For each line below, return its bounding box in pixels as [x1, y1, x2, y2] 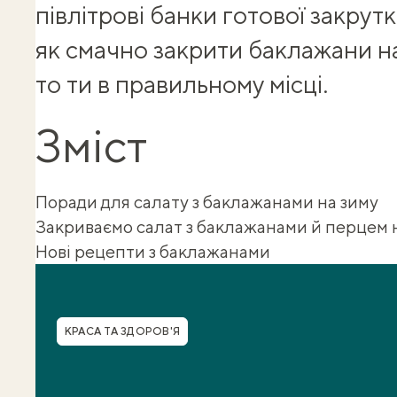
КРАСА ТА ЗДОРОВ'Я [65, 325, 181, 338]
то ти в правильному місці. [35, 69, 328, 98]
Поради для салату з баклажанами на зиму [35, 191, 378, 212]
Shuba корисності [35, 265, 180, 285]
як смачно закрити [35, 35, 248, 64]
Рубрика [56, 315, 124, 335]
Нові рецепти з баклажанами [35, 241, 270, 261]
